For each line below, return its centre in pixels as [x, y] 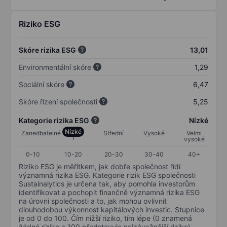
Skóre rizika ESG [47, 50]
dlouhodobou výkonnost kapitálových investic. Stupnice [111, 209]
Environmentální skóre [55, 67]
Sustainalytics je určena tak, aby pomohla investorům [107, 183]
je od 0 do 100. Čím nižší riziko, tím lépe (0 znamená [105, 218]
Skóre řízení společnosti [58, 101]
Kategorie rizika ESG [54, 120]
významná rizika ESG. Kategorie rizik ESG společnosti [107, 175]
